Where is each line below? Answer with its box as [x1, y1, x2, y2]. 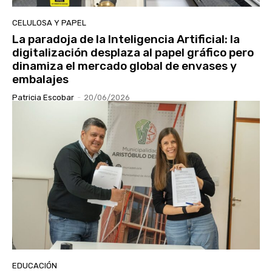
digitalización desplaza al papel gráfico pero [12, 46, 254, 60]
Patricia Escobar [12, 93, 74, 103]
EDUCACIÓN [12, 261, 57, 271]
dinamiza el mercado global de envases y [12, 59, 237, 73]
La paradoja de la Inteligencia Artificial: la [12, 32, 240, 47]
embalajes [12, 72, 69, 87]
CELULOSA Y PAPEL [12, 18, 86, 28]
